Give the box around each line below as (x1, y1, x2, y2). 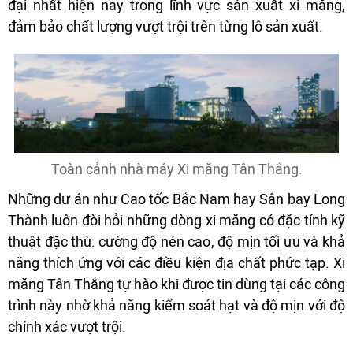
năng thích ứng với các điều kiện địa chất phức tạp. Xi (8, 255, 345, 271)
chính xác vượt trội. (8, 318, 126, 335)
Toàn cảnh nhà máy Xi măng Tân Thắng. (50, 161, 303, 177)
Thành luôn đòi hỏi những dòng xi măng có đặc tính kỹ (8, 212, 345, 229)
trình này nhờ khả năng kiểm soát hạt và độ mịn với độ (8, 297, 345, 314)
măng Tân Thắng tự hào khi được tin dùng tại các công (8, 276, 345, 292)
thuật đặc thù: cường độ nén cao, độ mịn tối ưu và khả (8, 233, 345, 250)
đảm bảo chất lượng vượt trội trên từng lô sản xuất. (8, 17, 323, 35)
